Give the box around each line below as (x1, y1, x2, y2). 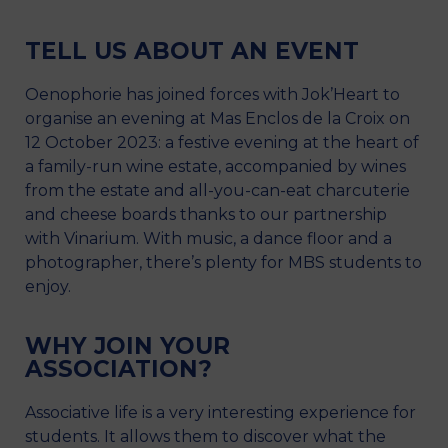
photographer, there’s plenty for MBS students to (25, 252, 422, 272)
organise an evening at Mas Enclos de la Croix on (25, 108, 410, 128)
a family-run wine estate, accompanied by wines (25, 156, 406, 176)
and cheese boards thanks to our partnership (25, 204, 387, 224)
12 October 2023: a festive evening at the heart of (25, 132, 419, 152)
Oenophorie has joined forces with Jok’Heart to (25, 84, 400, 104)
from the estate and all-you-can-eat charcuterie (25, 180, 410, 200)
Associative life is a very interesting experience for (25, 402, 416, 422)
